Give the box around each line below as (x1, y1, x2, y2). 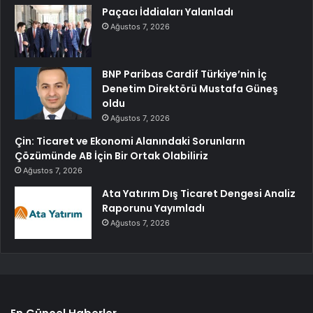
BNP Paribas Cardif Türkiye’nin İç (102, 66, 267, 81)
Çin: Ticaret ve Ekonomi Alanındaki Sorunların (15, 133, 245, 148)
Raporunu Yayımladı (102, 201, 205, 215)
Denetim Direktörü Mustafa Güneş (102, 81, 278, 96)
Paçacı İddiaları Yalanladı (102, 4, 233, 19)
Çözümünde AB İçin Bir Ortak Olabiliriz (15, 148, 208, 163)
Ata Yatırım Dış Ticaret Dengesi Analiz (102, 186, 296, 201)
